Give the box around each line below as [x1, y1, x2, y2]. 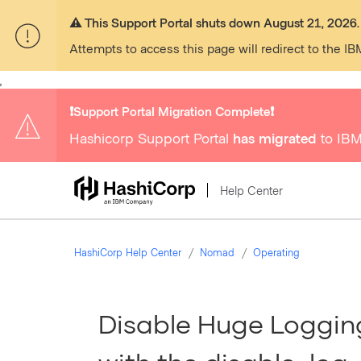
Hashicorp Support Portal [69, 129, 233, 147]
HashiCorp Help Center [74, 246, 181, 259]
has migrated [233, 129, 317, 147]
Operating [253, 246, 300, 259]
